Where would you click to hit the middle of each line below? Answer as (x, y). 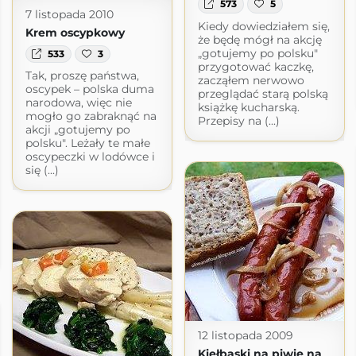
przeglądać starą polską (263, 93)
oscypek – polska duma (89, 89)
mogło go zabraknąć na (91, 116)
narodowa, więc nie (78, 103)
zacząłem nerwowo (251, 80)
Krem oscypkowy (75, 32)
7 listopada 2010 (69, 14)
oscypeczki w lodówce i (90, 157)
